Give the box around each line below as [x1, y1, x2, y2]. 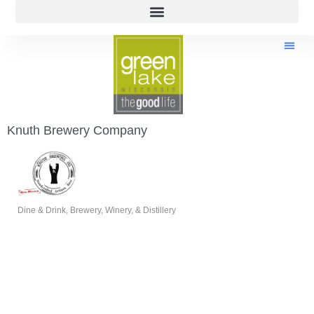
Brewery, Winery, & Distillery [70, 205, 176, 216]
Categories [17, 214, 84, 231]
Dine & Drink [18, 205, 66, 216]
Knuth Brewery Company [7, 123, 147, 137]
